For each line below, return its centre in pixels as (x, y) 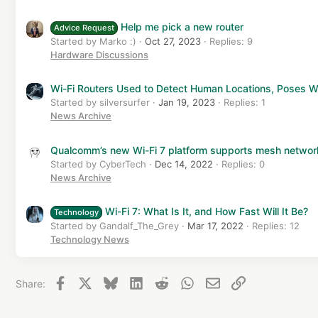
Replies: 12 (276, 226)
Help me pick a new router (182, 26)
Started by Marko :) (93, 41)
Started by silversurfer (100, 103)
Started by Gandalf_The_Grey (115, 226)
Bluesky (136, 282)
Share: (31, 284)
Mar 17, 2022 (215, 226)
